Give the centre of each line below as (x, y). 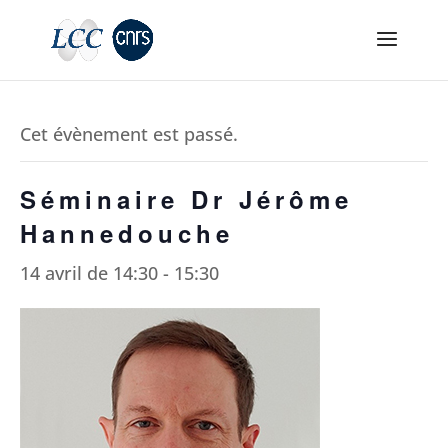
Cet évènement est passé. (129, 134)
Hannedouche (127, 233)
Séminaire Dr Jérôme (186, 199)
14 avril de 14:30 (89, 273)
